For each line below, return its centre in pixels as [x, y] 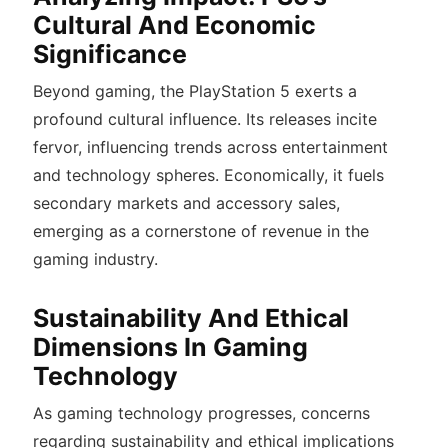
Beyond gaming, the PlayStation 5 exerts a [194, 91]
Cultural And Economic [174, 25]
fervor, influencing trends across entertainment [210, 147]
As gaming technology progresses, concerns [201, 413]
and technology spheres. [128, 175]
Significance [109, 54]
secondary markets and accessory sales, [186, 203]
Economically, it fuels [303, 175]
